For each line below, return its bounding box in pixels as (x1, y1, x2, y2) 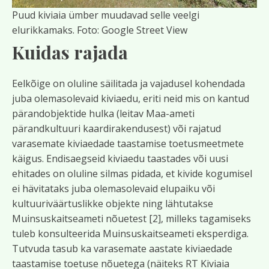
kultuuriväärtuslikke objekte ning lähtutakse (12, 197, 213, 210)
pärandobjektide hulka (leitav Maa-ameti (12, 107, 195, 120)
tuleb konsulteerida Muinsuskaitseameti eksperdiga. (12, 227, 249, 240)
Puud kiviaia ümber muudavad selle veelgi (12, 8, 199, 22)
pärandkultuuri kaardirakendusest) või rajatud (12, 122, 221, 135)
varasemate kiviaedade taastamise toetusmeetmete (12, 137, 244, 150)
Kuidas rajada (12, 40, 128, 64)
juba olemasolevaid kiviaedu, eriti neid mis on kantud (12, 92, 249, 105)
